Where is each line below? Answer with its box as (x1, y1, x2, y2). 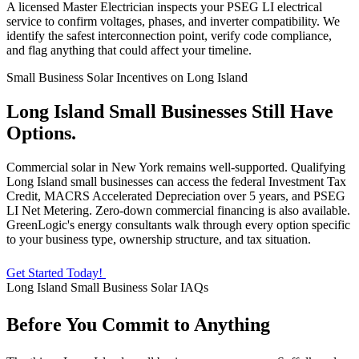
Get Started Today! (6, 265, 103, 280)
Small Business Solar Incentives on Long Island (6, 71, 248, 85)
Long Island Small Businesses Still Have (6, 101, 333, 123)
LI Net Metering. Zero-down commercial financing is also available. (6, 203, 350, 217)
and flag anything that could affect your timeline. (6, 43, 252, 58)
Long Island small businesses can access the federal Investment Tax (6, 174, 346, 188)
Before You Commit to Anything (6, 313, 270, 335)
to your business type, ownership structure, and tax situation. (6, 232, 311, 246)
